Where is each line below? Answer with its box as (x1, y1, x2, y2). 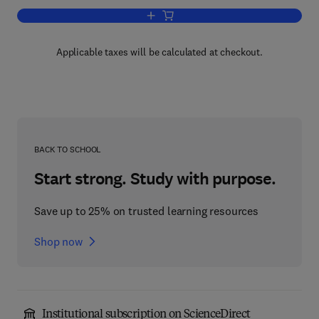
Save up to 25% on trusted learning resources (34, 204, 258, 218)
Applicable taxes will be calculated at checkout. (56, 46, 263, 58)
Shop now (34, 234, 83, 249)
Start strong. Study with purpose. (34, 167, 276, 190)
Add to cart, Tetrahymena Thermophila (158, 11, 314, 21)
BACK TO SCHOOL (34, 144, 102, 155)
